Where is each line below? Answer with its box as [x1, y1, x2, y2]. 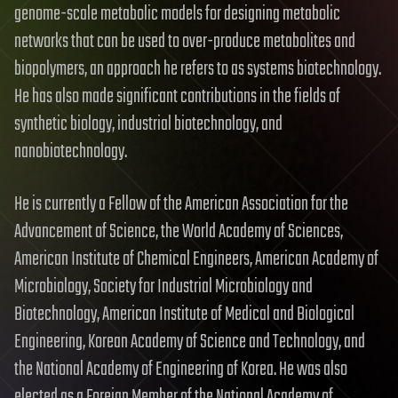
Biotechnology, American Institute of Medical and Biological [14, 298, 354, 330]
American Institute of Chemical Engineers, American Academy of [14, 243, 378, 275]
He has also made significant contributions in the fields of [14, 81, 340, 112]
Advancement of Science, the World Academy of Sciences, [14, 216, 343, 247]
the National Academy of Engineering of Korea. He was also [14, 354, 347, 385]
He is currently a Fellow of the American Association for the [14, 188, 348, 219]
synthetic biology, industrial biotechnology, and [14, 108, 283, 139]
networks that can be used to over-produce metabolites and [14, 26, 355, 57]
